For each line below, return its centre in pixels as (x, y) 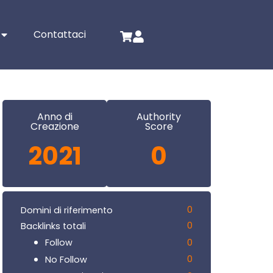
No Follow (66, 259)
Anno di (55, 117)
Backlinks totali (53, 226)
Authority (159, 117)
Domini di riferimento (67, 210)
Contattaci (60, 35)
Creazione (55, 127)
